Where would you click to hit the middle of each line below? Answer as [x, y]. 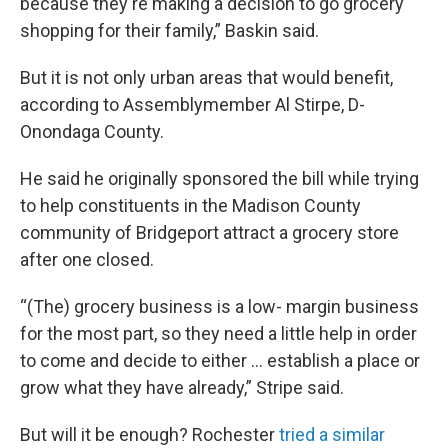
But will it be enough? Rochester [149, 435]
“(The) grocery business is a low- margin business [219, 307]
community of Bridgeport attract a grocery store [209, 233]
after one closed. [87, 260]
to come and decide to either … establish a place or [220, 361]
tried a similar [332, 435]
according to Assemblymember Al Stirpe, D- [192, 105]
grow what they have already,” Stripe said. [182, 388]
